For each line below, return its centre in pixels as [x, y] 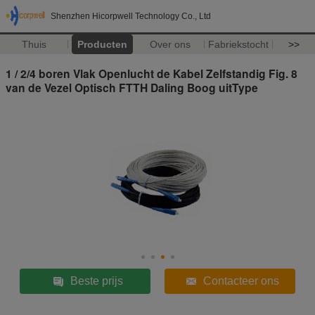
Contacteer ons [241, 281]
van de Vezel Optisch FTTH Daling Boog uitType [132, 87]
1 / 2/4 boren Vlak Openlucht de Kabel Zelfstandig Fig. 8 [152, 73]
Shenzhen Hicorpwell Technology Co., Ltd [131, 16]
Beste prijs [96, 281]
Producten [102, 44]
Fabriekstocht [239, 44]
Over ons [171, 44]
